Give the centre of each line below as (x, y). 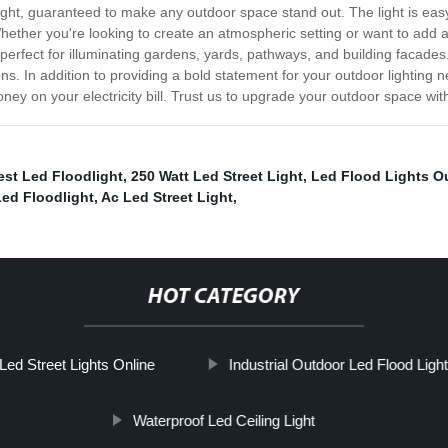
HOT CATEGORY (223, 298)
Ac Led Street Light (167, 197)
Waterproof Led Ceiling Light (223, 421)
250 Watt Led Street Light (217, 176)
